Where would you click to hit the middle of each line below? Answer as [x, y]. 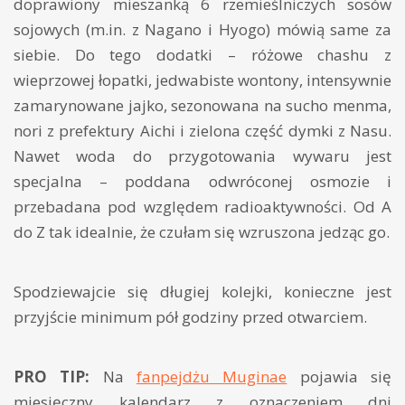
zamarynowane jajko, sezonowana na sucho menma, [202, 106]
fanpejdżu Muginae [212, 377]
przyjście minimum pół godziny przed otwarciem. [190, 317]
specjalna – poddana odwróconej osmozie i [202, 182]
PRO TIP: [52, 377]
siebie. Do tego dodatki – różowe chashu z [202, 55]
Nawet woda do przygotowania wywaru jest [202, 156]
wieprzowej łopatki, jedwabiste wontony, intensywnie [202, 80]
